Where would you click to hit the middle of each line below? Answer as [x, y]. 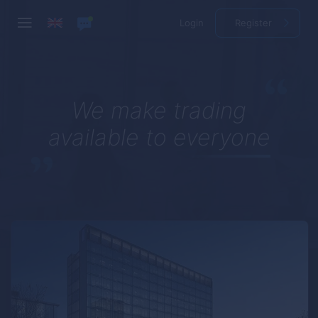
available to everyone [159, 137]
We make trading [159, 110]
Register [253, 23]
